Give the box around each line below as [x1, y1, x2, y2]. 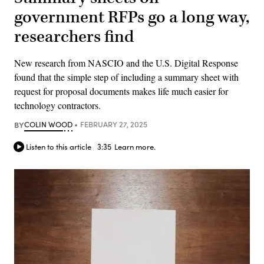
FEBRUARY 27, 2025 [80, 118, 147, 130]
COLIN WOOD [24, 118, 72, 130]
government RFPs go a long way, [14, 6, 249, 28]
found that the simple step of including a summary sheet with [14, 70, 239, 83]
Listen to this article [26, 141, 91, 153]
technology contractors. [14, 98, 101, 111]
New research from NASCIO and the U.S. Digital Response [14, 56, 238, 69]
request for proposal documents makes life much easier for [14, 84, 228, 97]
